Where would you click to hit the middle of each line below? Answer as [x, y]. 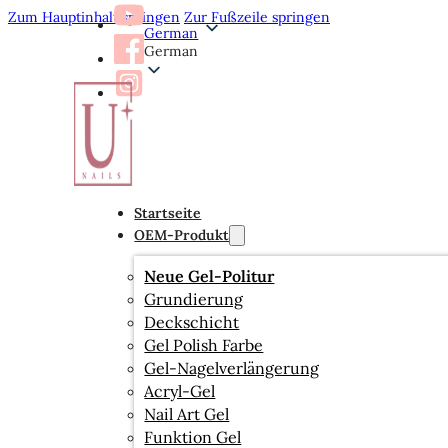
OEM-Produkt [182, 235]
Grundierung [194, 299]
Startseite [168, 213]
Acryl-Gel [180, 391]
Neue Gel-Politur [209, 276]
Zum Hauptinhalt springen [94, 17]
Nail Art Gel [187, 414]
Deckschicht [192, 322]
